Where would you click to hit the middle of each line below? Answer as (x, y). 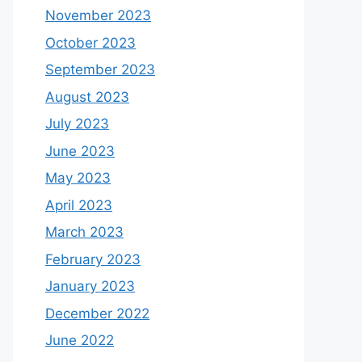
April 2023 (79, 205)
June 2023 (80, 151)
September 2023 (100, 69)
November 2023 (98, 15)
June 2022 (80, 340)
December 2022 (97, 313)
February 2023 (93, 259)
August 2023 (87, 97)
